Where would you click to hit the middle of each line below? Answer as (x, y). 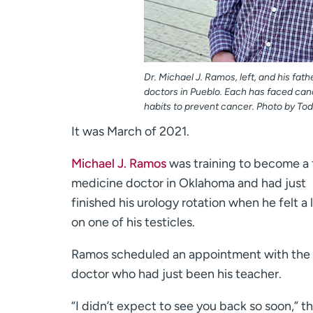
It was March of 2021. (130, 132)
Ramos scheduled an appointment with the (191, 255)
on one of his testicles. (133, 223)
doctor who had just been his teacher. (176, 274)
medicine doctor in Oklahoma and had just (189, 183)
